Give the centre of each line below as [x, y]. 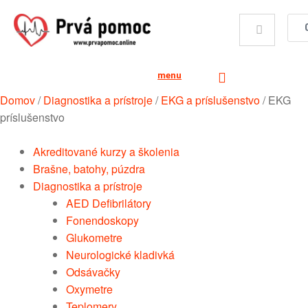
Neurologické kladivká [120, 254]
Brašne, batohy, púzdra [89, 168]
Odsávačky [93, 272]
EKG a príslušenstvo [210, 100]
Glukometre [94, 237]
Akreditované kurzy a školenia [106, 151]
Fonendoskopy [102, 220]
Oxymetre [89, 289]
